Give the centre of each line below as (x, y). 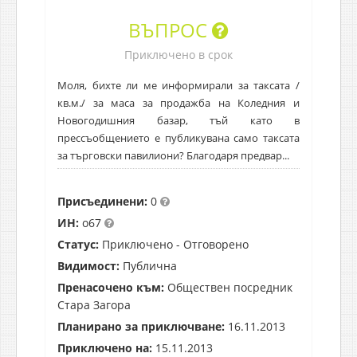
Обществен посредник (228, 287)
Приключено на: (105, 347)
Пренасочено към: (111, 287)
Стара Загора (94, 304)
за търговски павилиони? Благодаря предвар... (173, 155)
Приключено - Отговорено (174, 244)
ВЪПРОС (170, 29)
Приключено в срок (178, 54)
